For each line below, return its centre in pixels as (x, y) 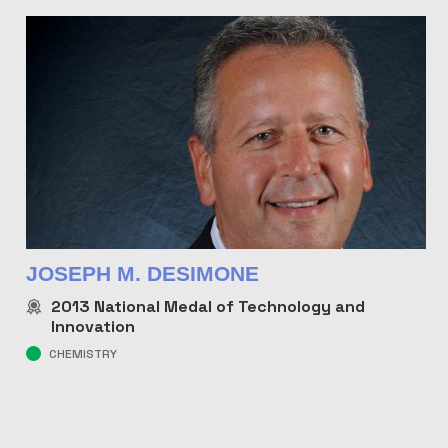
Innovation (92, 326)
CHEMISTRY (82, 354)
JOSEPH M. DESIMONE (142, 273)
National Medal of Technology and (227, 306)
